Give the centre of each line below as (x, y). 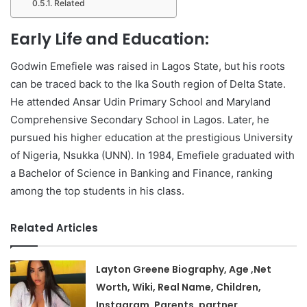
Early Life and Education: (110, 39)
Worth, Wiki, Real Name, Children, (179, 287)
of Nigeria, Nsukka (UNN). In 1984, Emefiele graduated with (152, 155)
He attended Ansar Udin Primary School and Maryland (140, 102)
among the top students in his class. (97, 191)
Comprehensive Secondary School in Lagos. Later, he (140, 120)
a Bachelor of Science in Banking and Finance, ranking (142, 173)
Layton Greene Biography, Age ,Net (184, 269)
